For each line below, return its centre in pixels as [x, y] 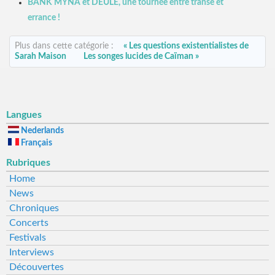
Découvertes [37, 267]
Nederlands [41, 130]
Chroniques [34, 208]
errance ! [44, 17]
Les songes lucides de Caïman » [141, 56]
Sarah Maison [41, 56]
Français [36, 143]
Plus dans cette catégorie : [65, 46]
